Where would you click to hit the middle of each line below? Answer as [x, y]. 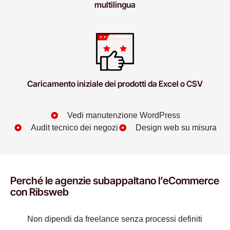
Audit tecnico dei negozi [74, 128]
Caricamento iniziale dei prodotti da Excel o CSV [115, 84]
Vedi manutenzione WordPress [123, 116]
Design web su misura [176, 128]
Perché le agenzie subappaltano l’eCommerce [115, 181]
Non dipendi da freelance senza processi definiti [114, 219]
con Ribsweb [40, 192]
